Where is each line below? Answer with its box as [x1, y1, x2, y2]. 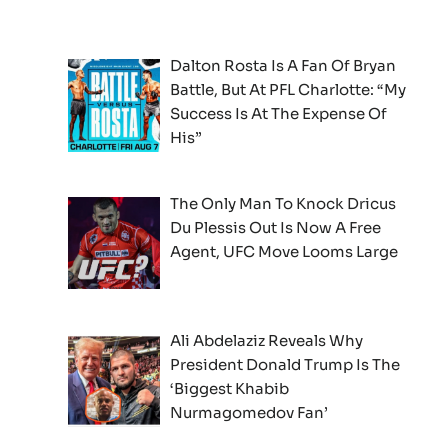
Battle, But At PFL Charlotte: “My [170, 79, 407, 99]
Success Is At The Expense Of [170, 103, 388, 123]
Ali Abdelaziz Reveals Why [170, 331, 364, 351]
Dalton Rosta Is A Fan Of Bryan [170, 55, 397, 75]
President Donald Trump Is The [170, 355, 401, 375]
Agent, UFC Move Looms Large [170, 241, 399, 261]
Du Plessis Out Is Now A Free [170, 217, 382, 237]
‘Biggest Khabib [170, 379, 290, 399]
